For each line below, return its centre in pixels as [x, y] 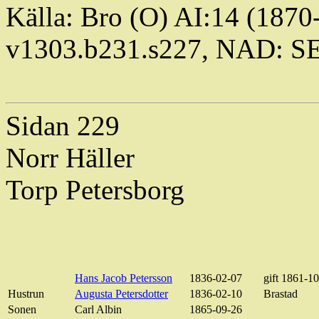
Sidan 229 [63, 126]
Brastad [281, 294]
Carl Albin [98, 310]
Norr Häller [70, 158]
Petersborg [125, 190]
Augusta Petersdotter [121, 294]
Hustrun [26, 294]
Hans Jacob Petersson [124, 278]
